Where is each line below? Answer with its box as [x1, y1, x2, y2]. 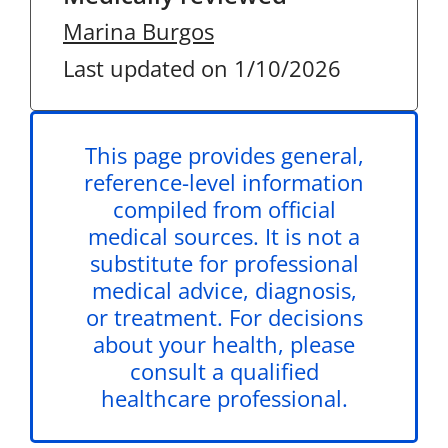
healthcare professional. [100, 383, 348, 413]
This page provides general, [84, 140, 364, 170]
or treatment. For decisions [85, 302, 363, 332]
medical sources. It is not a [88, 221, 360, 251]
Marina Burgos [63, 16, 214, 46]
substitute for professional [89, 248, 359, 278]
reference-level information [84, 167, 364, 197]
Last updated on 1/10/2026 [63, 53, 341, 83]
